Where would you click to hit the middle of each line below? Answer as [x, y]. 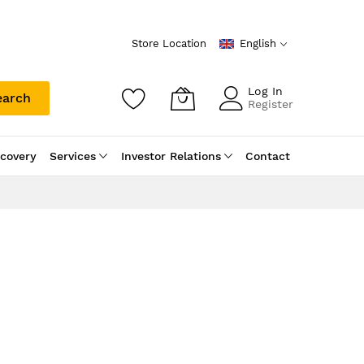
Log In [265, 91]
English [258, 43]
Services [73, 156]
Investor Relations [171, 156]
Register [271, 104]
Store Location [169, 43]
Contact [267, 156]
